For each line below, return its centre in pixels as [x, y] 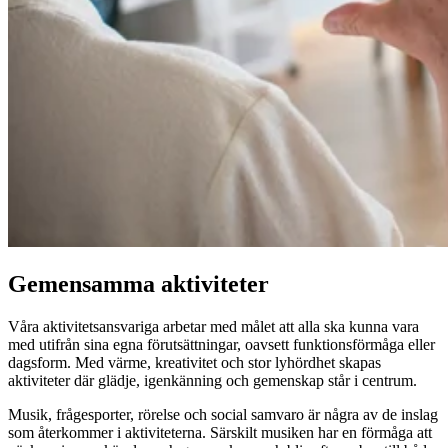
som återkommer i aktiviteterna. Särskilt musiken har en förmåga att [220, 433]
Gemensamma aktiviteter [138, 284]
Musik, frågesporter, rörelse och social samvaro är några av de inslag [223, 415]
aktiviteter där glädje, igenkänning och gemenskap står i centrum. [212, 381]
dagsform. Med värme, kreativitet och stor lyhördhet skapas [194, 363]
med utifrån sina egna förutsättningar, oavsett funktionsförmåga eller [221, 345]
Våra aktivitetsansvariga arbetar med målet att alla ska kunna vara [213, 327]
